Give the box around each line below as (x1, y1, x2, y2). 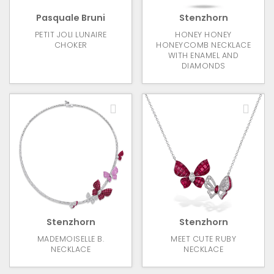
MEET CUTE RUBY (171, 234, 236, 245)
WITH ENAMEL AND (168, 50, 239, 61)
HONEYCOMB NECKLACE (156, 40, 251, 51)
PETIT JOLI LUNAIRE (34, 29, 107, 40)
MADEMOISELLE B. (37, 234, 105, 245)
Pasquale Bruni (36, 12, 105, 24)
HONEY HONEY (175, 29, 232, 40)
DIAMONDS (181, 61, 226, 72)
